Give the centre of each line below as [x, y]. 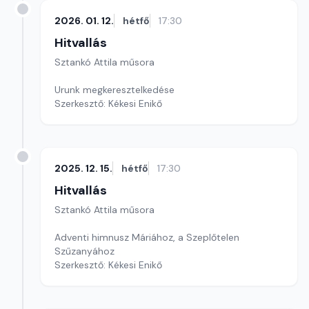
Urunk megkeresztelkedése [114, 90]
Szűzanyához [84, 251]
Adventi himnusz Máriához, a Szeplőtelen [147, 237]
